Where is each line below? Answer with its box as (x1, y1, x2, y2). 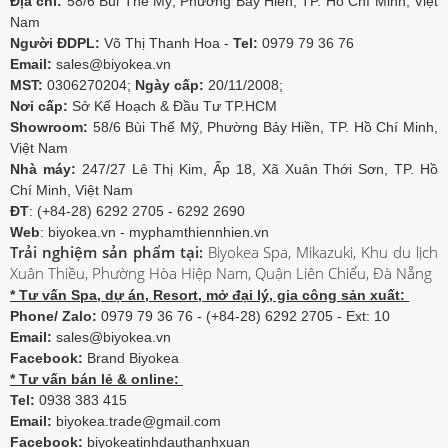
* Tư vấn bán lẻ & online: (10, 371, 183, 387)
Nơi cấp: (10, 98, 68, 114)
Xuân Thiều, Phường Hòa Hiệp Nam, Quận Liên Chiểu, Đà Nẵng (10, 263, 432, 283)
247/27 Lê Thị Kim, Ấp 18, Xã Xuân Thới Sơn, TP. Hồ (75, 161, 439, 177)
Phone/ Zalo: (10, 308, 97, 324)
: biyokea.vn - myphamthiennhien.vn (40, 224, 269, 240)
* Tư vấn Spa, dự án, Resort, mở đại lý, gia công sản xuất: (10, 287, 409, 303)
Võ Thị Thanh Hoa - (100, 35, 233, 51)
